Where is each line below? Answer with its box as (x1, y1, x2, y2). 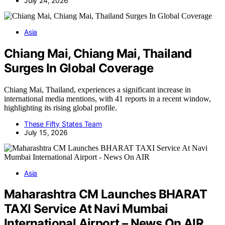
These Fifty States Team (24, 119, 102, 128)
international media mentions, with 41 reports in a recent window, (4, 94, 211, 103)
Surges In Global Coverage (4, 60, 153, 75)
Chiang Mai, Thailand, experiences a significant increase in (4, 85, 191, 94)
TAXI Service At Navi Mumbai (4, 201, 168, 216)
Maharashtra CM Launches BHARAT (4, 187, 207, 202)
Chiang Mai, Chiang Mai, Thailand (4, 46, 192, 61)
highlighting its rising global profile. (4, 103, 117, 112)
